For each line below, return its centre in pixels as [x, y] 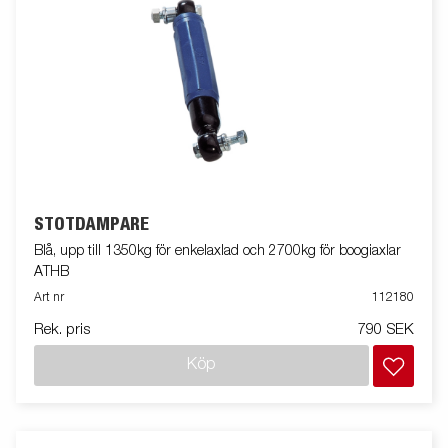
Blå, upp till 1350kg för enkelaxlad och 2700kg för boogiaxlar [217, 250]
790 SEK [386, 329]
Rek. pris [62, 329]
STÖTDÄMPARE [91, 224]
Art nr [49, 297]
